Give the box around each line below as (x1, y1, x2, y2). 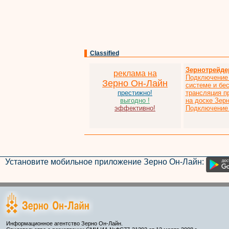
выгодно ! (120, 97, 150, 104)
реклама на (113, 69, 157, 78)
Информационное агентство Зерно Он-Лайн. (6, 220, 123, 226)
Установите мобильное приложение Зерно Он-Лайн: (5, 157, 206, 166)
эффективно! (114, 104, 155, 112)
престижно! (118, 89, 152, 97)
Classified (89, 50, 119, 57)
